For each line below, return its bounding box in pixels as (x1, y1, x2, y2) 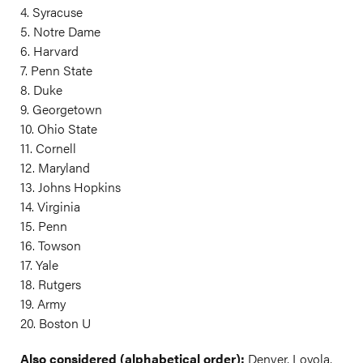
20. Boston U (20, 314, 91, 333)
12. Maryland (20, 158, 90, 177)
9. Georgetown (20, 100, 102, 119)
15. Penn (20, 216, 67, 236)
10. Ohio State (20, 119, 97, 139)
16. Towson (20, 236, 81, 255)
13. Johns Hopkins (20, 177, 121, 197)
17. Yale (20, 255, 58, 275)
